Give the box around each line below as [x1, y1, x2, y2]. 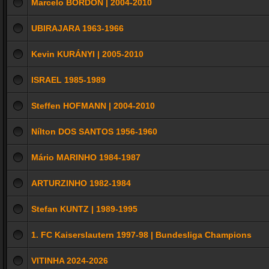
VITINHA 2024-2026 [31, 256, 108, 265]
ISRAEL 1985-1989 [31, 75, 106, 85]
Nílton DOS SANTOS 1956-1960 [31, 127, 157, 136]
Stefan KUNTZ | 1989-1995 [31, 204, 138, 214]
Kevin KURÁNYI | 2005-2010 [31, 49, 144, 59]
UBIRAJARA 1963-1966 [31, 23, 124, 33]
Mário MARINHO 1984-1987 [31, 153, 141, 162]
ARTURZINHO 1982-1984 [31, 178, 131, 188]
